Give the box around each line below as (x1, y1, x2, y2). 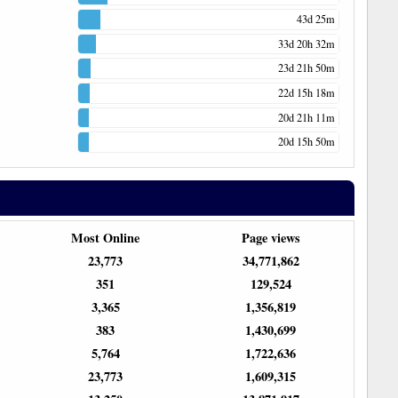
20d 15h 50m (277, 134, 335, 149)
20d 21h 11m (277, 109, 335, 124)
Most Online (71, 228, 140, 248)
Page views (241, 228, 300, 248)
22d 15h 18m (277, 84, 335, 99)
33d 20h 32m (277, 36, 335, 51)
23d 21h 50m (277, 60, 335, 76)
